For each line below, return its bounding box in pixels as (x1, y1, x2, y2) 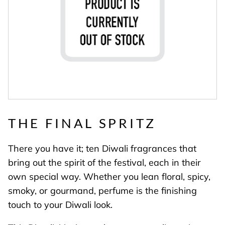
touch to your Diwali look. (8, 199, 115, 211)
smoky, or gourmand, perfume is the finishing (8, 185, 197, 197)
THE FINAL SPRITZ (8, 115, 156, 131)
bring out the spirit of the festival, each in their (8, 157, 201, 169)
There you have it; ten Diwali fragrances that (8, 143, 196, 155)
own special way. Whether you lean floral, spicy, (8, 171, 210, 183)
